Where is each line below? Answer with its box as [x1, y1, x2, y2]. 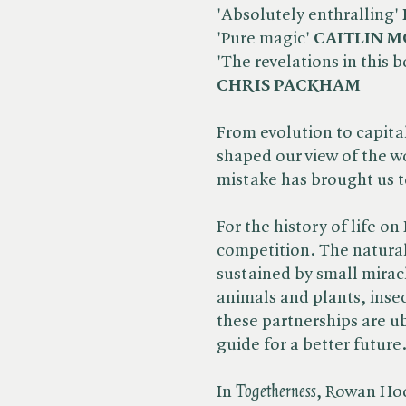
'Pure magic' [217, 30, 314, 48]
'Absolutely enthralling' [217, 6, 402, 24]
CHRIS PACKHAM [217, 77, 361, 95]
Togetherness [236, 383, 316, 401]
